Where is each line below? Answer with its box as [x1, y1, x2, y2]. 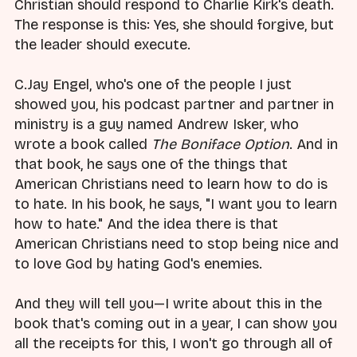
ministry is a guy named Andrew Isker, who [14, 115, 299, 133]
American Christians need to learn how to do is [14, 175, 328, 193]
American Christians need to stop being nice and [14, 234, 339, 253]
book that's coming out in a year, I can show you [14, 315, 337, 333]
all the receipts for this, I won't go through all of [14, 335, 332, 353]
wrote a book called [14, 135, 151, 153]
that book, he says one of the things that [14, 155, 288, 173]
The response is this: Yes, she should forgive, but [14, 15, 334, 33]
